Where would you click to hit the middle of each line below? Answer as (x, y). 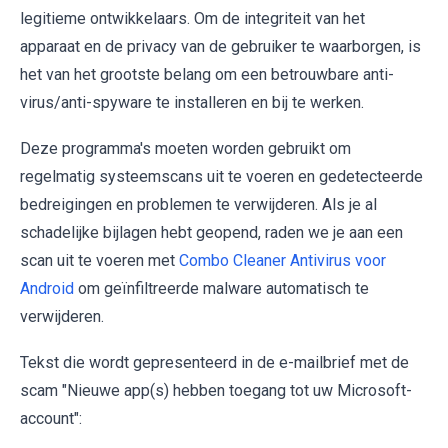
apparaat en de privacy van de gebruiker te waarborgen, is (220, 47)
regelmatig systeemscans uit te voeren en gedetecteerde (221, 177)
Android (47, 289)
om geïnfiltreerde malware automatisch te (221, 289)
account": (51, 419)
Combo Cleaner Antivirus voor (282, 261)
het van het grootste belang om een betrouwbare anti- (207, 75)
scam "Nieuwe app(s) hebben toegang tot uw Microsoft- (216, 391)
